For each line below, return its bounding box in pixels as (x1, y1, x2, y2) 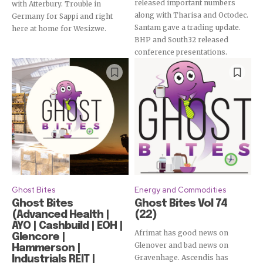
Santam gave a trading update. (134, 23, 241, 32)
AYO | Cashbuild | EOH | (12, 221, 123, 232)
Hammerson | (12, 243, 80, 254)
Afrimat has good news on (134, 228, 228, 238)
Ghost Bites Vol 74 (134, 198, 227, 210)
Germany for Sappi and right (12, 12, 113, 21)
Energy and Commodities (134, 185, 226, 195)
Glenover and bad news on (134, 241, 228, 250)
